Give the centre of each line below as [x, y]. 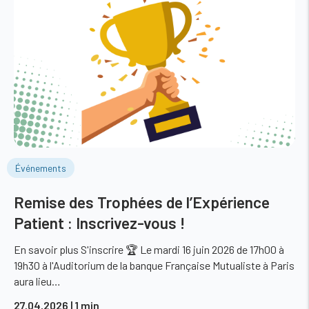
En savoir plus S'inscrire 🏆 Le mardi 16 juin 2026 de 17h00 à [149, 249]
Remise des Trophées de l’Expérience [142, 202]
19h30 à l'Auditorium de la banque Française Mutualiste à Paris [154, 265]
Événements [40, 168]
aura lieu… [37, 281]
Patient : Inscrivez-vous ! [99, 222]
